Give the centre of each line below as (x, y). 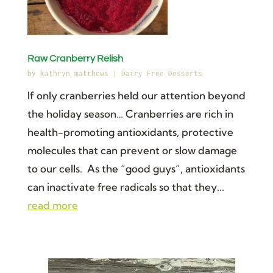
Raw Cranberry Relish (75, 58)
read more (52, 205)
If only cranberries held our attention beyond (136, 95)
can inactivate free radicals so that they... (126, 186)
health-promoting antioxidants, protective (130, 132)
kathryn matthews (74, 73)
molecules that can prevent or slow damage (132, 150)
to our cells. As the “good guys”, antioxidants (136, 168)
